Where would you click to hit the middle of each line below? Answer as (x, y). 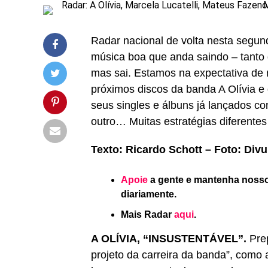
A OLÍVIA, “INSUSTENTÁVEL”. (169, 239)
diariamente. (149, 194)
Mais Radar (147, 214)
